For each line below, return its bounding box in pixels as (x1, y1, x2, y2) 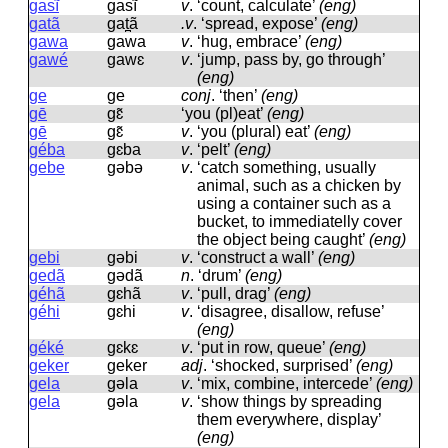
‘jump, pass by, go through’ (197, 51, 385, 68)
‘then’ (219, 87, 261, 104)
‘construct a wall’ (197, 249, 318, 266)
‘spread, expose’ (201, 15, 321, 32)
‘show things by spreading (197, 393, 382, 410)
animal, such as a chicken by (197, 177, 401, 194)
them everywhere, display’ (197, 411, 381, 428)
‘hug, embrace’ (197, 33, 305, 50)
